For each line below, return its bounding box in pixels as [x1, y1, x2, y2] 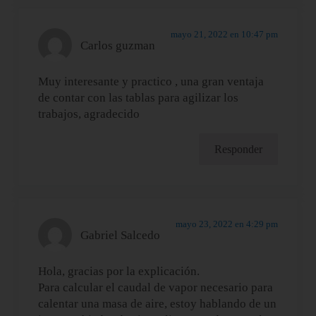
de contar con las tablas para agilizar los [38, 91, 239, 105]
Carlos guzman [80, 38, 156, 52]
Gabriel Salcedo [80, 228, 161, 242]
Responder [214, 143, 262, 156]
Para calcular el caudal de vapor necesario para [38, 281, 274, 295]
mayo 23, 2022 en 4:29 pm [175, 219, 278, 230]
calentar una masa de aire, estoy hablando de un [38, 297, 277, 311]
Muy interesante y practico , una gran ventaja [38, 75, 265, 89]
